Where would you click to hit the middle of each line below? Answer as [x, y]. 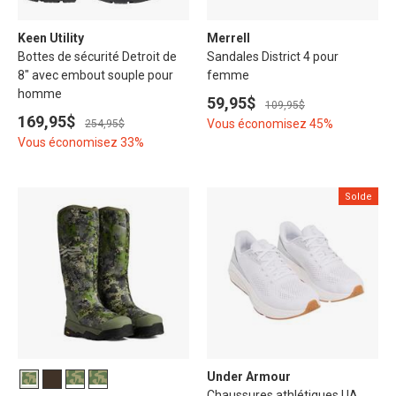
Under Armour [249, 377]
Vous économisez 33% [81, 143]
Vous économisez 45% [270, 124]
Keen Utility [51, 38]
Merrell [228, 38]
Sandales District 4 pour [273, 57]
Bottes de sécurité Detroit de [97, 57]
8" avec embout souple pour [95, 76]
